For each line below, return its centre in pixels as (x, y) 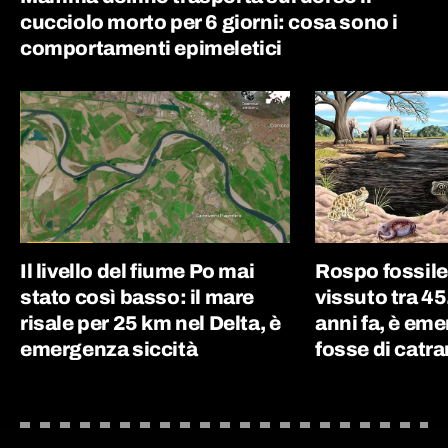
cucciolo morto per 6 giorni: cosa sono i (209, 21)
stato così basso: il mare (137, 296)
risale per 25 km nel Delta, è (150, 322)
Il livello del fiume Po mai (137, 270)
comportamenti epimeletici (151, 47)
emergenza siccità (109, 348)
